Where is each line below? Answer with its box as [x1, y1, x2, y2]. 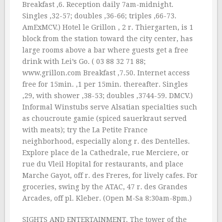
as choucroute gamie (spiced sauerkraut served [22, 114, 187, 122]
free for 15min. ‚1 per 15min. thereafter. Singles [22, 80, 188, 88]
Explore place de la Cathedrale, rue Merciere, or [22, 149, 189, 157]
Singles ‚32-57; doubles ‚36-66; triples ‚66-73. [22, 12, 176, 20]
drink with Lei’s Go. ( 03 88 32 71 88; [22, 57, 146, 65]
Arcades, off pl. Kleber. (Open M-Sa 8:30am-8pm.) [22, 194, 192, 202]
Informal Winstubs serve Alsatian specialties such [22, 103, 197, 111]
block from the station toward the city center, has [22, 35, 193, 43]
